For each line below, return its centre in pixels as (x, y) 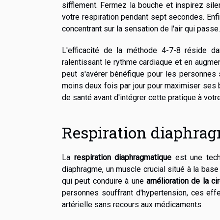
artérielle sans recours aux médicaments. (132, 205)
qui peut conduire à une (104, 181)
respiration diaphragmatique (123, 158)
